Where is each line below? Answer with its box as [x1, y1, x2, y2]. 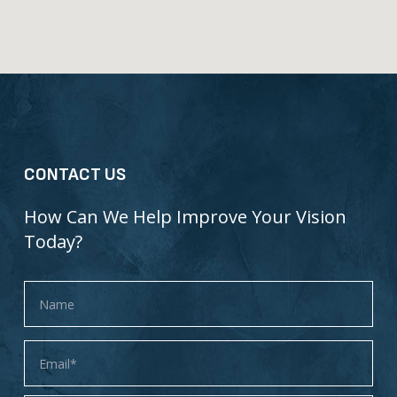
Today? [23, 230, 82, 254]
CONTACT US [23, 164, 126, 186]
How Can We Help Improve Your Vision [23, 205, 346, 230]
